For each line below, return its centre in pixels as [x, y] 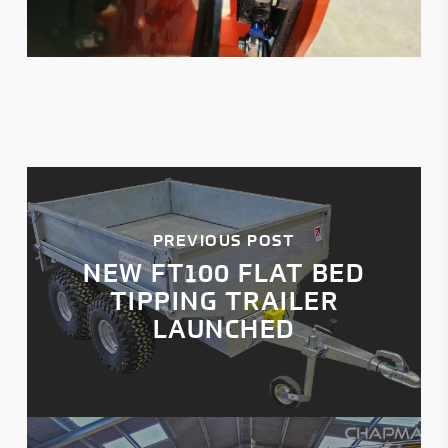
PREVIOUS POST [224, 240]
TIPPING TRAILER [224, 301]
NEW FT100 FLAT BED [224, 273]
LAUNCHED [223, 329]
